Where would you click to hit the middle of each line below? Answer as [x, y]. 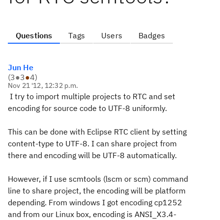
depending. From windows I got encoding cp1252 [95, 202]
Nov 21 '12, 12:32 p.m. [43, 85]
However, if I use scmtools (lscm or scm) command [98, 179]
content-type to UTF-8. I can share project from [92, 143]
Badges [151, 35]
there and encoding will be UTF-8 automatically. [93, 155]
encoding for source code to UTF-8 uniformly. [88, 108]
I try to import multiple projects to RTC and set [92, 96]
